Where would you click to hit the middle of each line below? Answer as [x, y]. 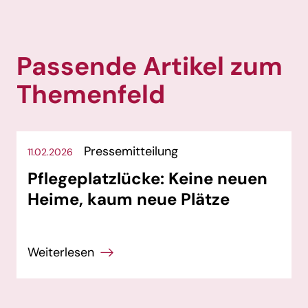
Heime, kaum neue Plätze [129, 199]
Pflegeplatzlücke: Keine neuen [147, 179]
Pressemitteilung [131, 152]
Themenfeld [91, 95]
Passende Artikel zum [150, 66]
